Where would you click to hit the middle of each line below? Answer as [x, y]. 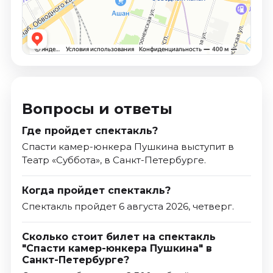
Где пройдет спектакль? [90, 131]
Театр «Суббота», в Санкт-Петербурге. [114, 160]
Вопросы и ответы [97, 109]
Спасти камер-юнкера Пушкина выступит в [128, 147]
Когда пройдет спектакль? [96, 191]
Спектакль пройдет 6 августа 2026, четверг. [128, 207]
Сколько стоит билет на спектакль [119, 237]
